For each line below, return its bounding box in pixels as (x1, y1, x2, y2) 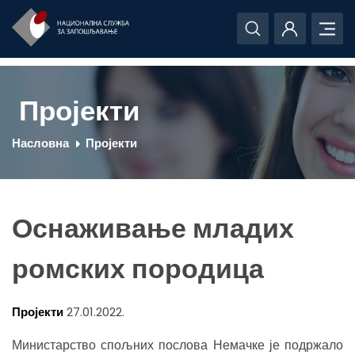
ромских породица (12, 250, 264, 288)
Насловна (12, 135, 69, 151)
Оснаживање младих (12, 209, 294, 247)
